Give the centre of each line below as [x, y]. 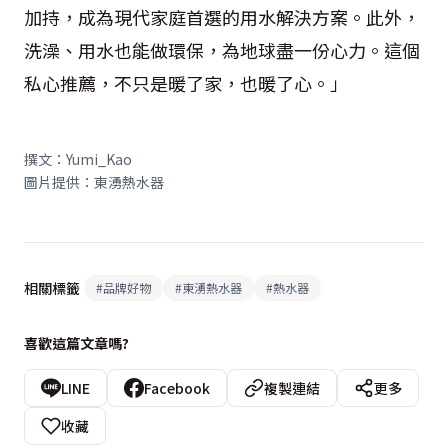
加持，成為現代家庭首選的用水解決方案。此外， [222, 16]
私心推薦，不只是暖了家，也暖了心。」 [186, 82]
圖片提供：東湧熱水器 [94, 181]
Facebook [177, 387]
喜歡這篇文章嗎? [76, 342]
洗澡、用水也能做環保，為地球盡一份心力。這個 [222, 49]
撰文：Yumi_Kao [78, 158]
